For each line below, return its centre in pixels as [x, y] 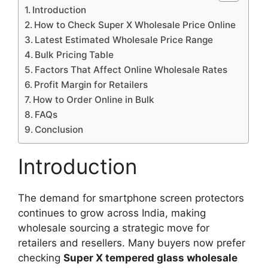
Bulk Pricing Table [74, 54]
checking [41, 258]
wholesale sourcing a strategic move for [114, 228]
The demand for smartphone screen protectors [131, 198]
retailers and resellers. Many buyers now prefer [132, 243]
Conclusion [59, 129]
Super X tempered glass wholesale [150, 258]
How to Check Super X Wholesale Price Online [135, 25]
